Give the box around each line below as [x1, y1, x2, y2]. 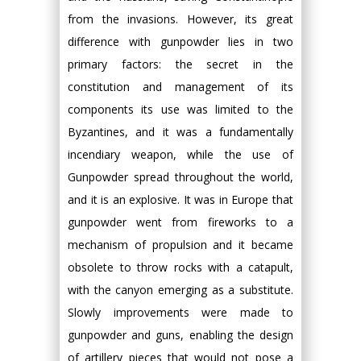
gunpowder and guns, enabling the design [68, 327, 293, 342]
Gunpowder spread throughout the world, [68, 169, 293, 185]
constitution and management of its [68, 79, 293, 94]
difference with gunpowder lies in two [68, 34, 293, 49]
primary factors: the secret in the [68, 56, 293, 72]
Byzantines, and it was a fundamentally [68, 124, 293, 139]
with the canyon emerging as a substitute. [68, 282, 293, 297]
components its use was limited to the [68, 102, 293, 117]
